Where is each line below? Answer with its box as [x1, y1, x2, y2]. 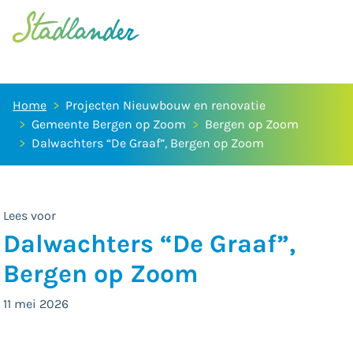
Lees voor [3, 208, 56, 223]
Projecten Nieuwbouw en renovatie [65, 98, 266, 113]
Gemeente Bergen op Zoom [32, 117, 186, 132]
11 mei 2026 [3, 296, 69, 311]
